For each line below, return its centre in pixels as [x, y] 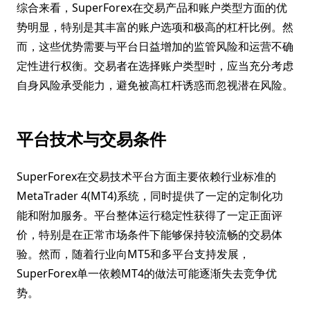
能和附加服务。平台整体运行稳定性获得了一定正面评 [149, 215]
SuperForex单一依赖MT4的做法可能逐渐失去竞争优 [147, 273]
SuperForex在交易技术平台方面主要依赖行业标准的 [146, 176]
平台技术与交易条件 [91, 139]
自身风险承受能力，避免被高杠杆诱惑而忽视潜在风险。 [155, 85]
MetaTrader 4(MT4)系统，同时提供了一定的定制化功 [150, 196]
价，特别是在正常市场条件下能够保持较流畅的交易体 [149, 235]
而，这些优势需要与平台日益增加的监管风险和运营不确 [155, 46]
